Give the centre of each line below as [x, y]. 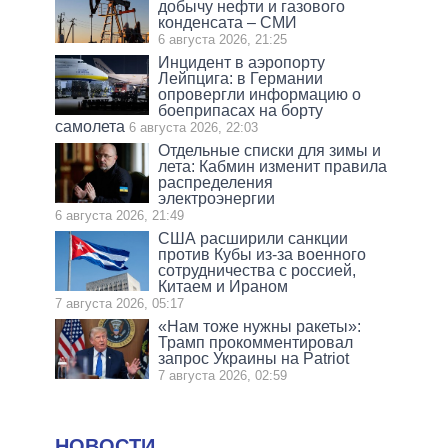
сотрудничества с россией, [257, 270]
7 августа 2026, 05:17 [119, 303]
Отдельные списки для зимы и [270, 150]
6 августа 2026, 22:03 [193, 127]
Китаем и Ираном [223, 286]
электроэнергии [217, 198]
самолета [90, 126]
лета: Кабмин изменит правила [273, 166]
